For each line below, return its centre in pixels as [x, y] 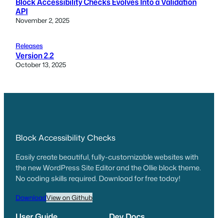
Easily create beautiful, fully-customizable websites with [107, 157]
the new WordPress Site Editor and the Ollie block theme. [108, 167]
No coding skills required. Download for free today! [98, 178]
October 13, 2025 [41, 65]
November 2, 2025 [43, 20]
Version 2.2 [35, 55]
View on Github [69, 197]
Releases [29, 46]
